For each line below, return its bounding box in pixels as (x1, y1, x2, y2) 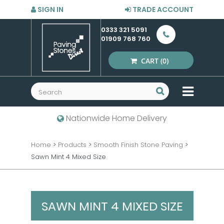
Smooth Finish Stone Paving (93, 140, 183, 149)
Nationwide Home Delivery (64, 112, 167, 124)
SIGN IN (35, 4, 63, 14)
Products (57, 140, 86, 149)
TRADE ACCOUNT (130, 4, 193, 14)
